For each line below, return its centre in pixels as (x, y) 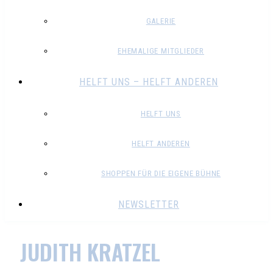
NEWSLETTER (149, 204)
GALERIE (161, 21)
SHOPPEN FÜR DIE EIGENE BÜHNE (161, 173)
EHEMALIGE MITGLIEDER (161, 51)
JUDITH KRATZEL (90, 251)
